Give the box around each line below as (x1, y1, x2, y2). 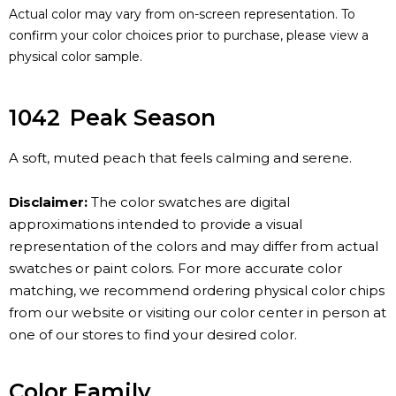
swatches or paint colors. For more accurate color (9, 260, 342, 278)
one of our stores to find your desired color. (9, 326, 297, 344)
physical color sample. (9, 49, 142, 65)
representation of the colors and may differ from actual (9, 238, 378, 255)
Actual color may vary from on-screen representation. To (9, 6, 355, 23)
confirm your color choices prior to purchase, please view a (9, 27, 369, 44)
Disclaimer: (9, 194, 88, 211)
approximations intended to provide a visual (9, 216, 302, 233)
